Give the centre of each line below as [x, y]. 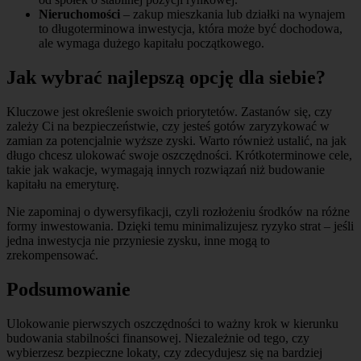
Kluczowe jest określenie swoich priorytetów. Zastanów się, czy [169, 111]
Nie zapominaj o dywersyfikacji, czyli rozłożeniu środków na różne [178, 211]
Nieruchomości [79, 14]
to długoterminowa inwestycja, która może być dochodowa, [191, 28]
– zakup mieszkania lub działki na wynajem [232, 14]
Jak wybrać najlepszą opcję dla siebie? [166, 77]
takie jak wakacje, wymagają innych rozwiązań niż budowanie [166, 169]
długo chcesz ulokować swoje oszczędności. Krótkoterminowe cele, [179, 155]
